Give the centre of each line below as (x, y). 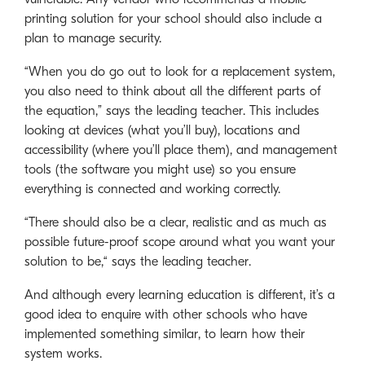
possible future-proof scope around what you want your (180, 242)
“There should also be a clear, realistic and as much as (176, 222)
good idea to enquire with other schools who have (166, 314)
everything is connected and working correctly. (152, 189)
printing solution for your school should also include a (173, 18)
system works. (63, 353)
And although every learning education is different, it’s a (180, 295)
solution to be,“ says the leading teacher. (138, 261)
